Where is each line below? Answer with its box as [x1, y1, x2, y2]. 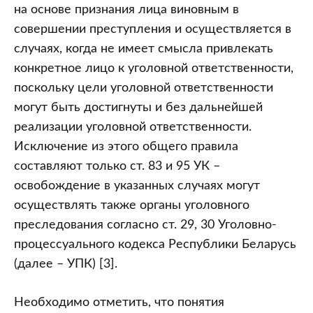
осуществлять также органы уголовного [14, 199, 249, 212]
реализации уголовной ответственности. [14, 121, 252, 134]
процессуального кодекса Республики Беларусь [14, 238, 296, 252]
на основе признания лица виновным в [14, 3, 239, 17]
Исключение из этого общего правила [14, 140, 238, 154]
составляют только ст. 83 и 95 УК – [14, 160, 220, 173]
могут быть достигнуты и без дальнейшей [14, 101, 263, 115]
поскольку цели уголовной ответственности [14, 82, 273, 95]
